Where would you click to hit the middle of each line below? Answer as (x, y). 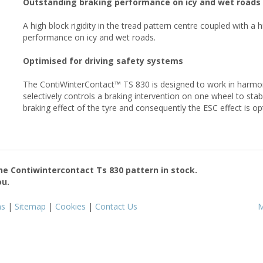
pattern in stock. (160, 170)
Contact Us (116, 206)
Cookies (70, 206)
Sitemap (30, 206)
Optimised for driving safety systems (103, 60)
